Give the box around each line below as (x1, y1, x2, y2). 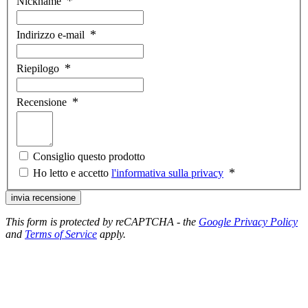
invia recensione (11, 192, 76, 203)
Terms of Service (25, 228, 97, 241)
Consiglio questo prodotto (33, 151, 145, 163)
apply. (97, 228, 126, 241)
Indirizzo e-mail (16, 29, 85, 41)
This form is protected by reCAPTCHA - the (5, 216, 199, 228)
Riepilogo (16, 63, 59, 75)
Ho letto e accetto (33, 167, 111, 179)
